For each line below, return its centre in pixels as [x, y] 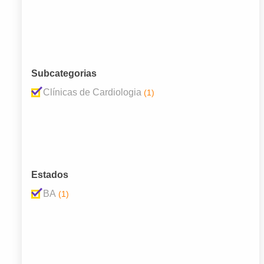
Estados [50, 175]
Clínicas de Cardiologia [92, 93]
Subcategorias [64, 74]
